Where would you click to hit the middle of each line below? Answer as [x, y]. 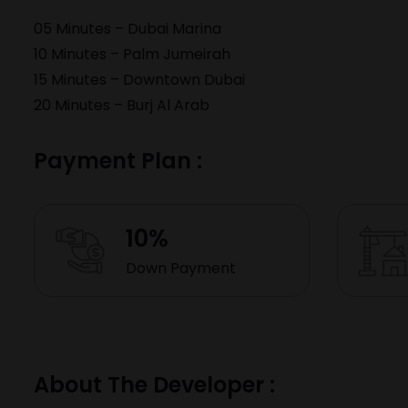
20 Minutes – [80, 105]
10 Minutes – [78, 54]
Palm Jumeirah [177, 54]
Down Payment [181, 268]
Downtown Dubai [184, 80]
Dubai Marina [174, 29]
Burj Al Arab [168, 105]
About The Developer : [154, 385]
